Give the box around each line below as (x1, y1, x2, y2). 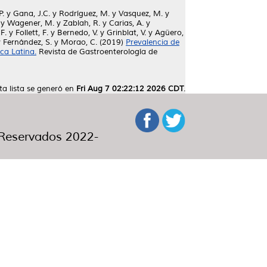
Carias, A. (109, 18, 144, 28)
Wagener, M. (7, 18, 54, 28)
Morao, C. (61, 38, 97, 47)
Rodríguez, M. (59, 9, 110, 18)
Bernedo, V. (57, 28, 98, 38)
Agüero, (155, 28, 184, 38)
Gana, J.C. (13, 9, 50, 18)
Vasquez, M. (119, 9, 163, 18)
